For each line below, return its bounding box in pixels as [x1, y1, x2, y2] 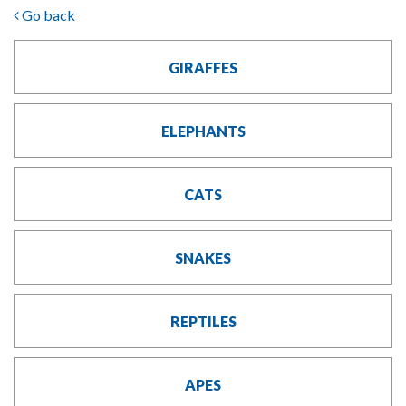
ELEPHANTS [160, 122, 246, 140]
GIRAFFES [169, 59, 237, 76]
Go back [19, 6, 75, 24]
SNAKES [175, 249, 231, 266]
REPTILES [169, 313, 237, 330]
